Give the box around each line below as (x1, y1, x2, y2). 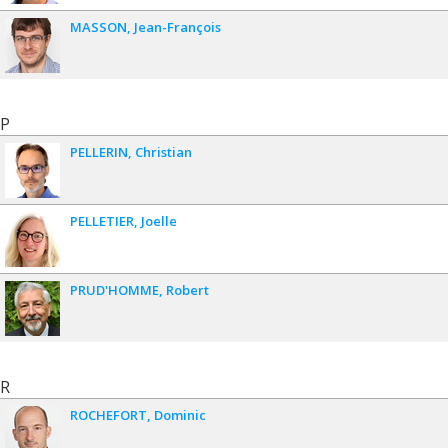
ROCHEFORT (70, 405, 147, 424)
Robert (166, 280, 209, 299)
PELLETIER (70, 211, 134, 230)
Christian (135, 142, 192, 161)
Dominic (154, 405, 206, 424)
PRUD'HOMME (70, 280, 159, 299)
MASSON (70, 17, 127, 36)
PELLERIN (70, 142, 128, 161)
